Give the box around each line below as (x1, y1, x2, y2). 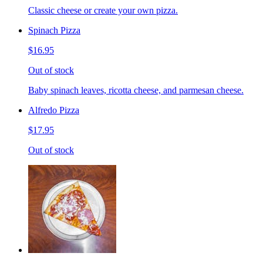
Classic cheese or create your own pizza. (28, 5, 178, 15)
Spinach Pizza (28, 25, 80, 35)
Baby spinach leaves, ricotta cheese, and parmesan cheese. (28, 85, 244, 95)
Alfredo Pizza (28, 104, 79, 115)
